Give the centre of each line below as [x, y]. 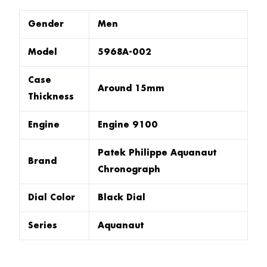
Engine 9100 [128, 125]
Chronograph [129, 170]
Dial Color [52, 198]
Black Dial [122, 198]
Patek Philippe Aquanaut [157, 153]
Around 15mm [131, 89]
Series [43, 226]
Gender [46, 24]
